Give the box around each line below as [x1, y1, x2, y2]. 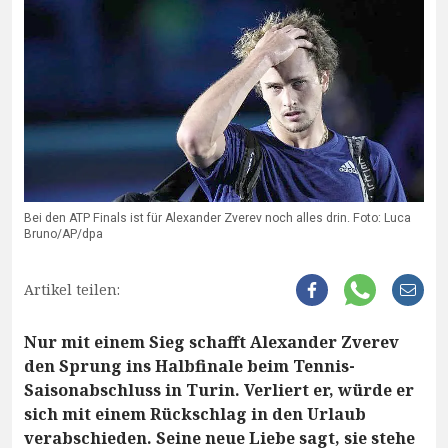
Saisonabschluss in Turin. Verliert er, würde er [24, 378, 414, 401]
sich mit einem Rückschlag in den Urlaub [24, 402, 366, 425]
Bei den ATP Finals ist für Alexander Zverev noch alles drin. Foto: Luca [24, 208, 411, 227]
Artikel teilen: [24, 279, 120, 299]
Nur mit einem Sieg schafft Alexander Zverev [24, 330, 399, 353]
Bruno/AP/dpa [24, 224, 103, 243]
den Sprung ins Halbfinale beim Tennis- [24, 354, 355, 377]
